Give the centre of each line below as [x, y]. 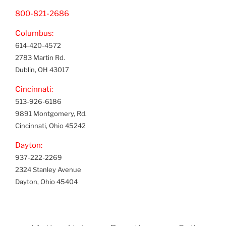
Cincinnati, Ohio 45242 [50, 126]
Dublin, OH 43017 [42, 70]
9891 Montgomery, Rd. [51, 114]
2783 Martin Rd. [40, 58]
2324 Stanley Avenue [48, 170]
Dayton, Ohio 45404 [46, 182]
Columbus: [34, 34]
